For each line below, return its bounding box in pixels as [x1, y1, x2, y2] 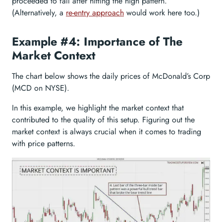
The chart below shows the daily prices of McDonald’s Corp [12, 70, 210, 82]
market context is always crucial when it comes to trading [12, 126, 201, 138]
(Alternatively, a [12, 7, 66, 19]
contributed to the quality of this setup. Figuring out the [12, 114, 195, 126]
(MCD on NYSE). [12, 82, 69, 94]
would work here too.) [124, 7, 200, 19]
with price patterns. [12, 138, 75, 150]
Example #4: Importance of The [12, 33, 182, 51]
